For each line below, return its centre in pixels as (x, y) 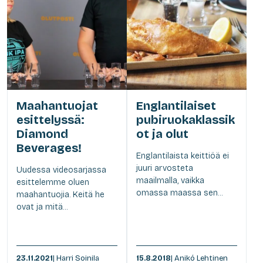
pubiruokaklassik (186, 119)
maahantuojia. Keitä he (60, 194)
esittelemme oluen (53, 182)
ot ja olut (162, 134)
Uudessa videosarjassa (61, 170)
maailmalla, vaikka (170, 180)
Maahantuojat (57, 105)
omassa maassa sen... (179, 193)
